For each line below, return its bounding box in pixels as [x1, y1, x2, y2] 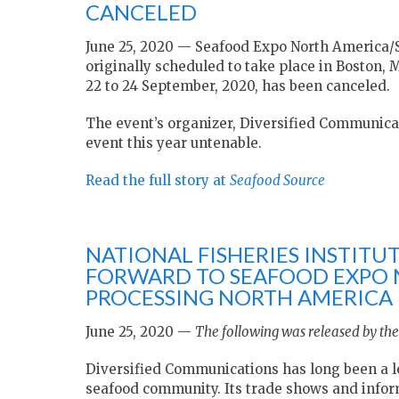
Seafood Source [230, 172, 325, 190]
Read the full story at [85, 172, 230, 190]
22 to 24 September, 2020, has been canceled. [85, 77, 390, 95]
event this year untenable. [85, 134, 262, 152]
